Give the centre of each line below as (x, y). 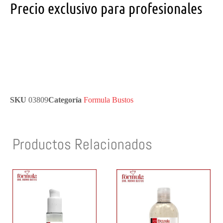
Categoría (65, 100)
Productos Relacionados (82, 145)
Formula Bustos (109, 100)
